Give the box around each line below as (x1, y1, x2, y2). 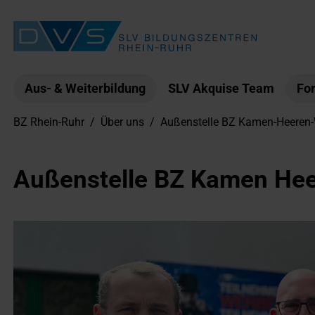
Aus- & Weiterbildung (25, 81, 146, 96)
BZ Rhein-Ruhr (13, 115, 84, 129)
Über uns (101, 115, 144, 129)
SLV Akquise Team (168, 81, 274, 96)
